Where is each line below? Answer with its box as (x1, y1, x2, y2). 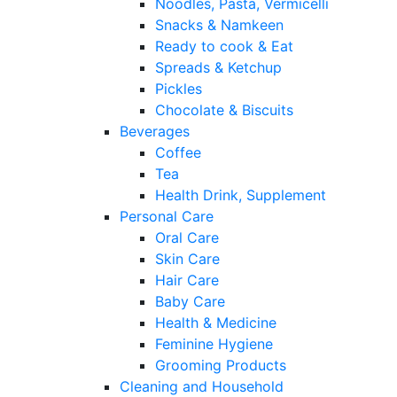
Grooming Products (155, 356, 286, 375)
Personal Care (120, 207, 214, 226)
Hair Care (155, 271, 219, 290)
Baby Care (155, 292, 225, 311)
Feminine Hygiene (155, 335, 273, 354)
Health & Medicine (155, 314, 276, 332)
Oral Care (155, 229, 219, 247)
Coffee (155, 144, 201, 162)
